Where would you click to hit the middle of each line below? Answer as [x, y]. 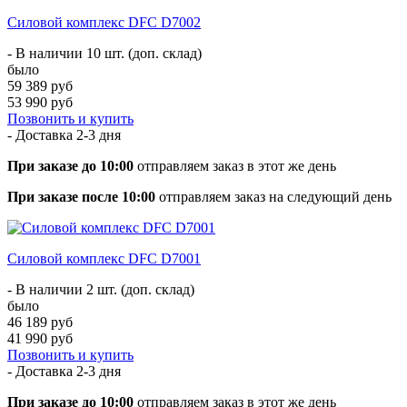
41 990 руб [40, 338]
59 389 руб [40, 85]
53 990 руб [40, 102]
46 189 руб [40, 322]
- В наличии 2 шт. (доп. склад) [101, 289]
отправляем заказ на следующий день [273, 196]
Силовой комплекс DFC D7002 [104, 22]
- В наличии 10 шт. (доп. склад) [104, 53]
